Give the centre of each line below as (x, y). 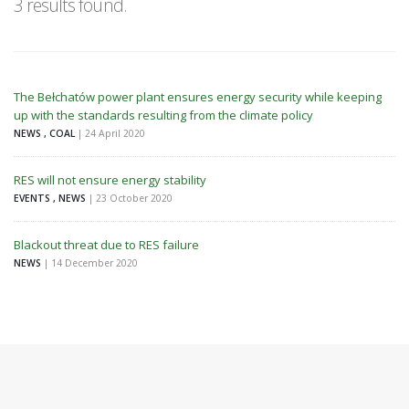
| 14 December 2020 (91, 263)
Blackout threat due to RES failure (106, 245)
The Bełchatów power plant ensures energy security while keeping (198, 97)
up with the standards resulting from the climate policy (163, 115)
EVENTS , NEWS (51, 198)
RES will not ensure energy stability (110, 180)
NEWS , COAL (46, 133)
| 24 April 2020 (111, 133)
